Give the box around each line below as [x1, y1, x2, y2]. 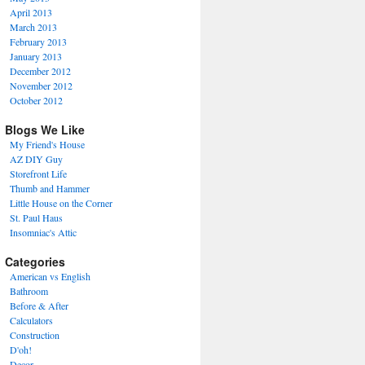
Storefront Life [10, 167, 67, 180]
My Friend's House [10, 138, 85, 151]
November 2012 [10, 79, 73, 92]
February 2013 [10, 35, 67, 48]
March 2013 [10, 20, 57, 33]
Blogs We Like [5, 121, 85, 138]
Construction [10, 328, 59, 341]
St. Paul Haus [10, 211, 63, 224]
